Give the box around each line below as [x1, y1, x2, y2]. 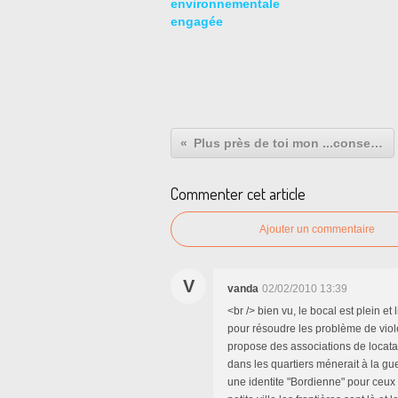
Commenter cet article [171, 183, 306, 203]
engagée [171, 14, 223, 28]
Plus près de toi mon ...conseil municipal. [370, 135, 383, 150]
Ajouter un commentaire [259, 222, 375, 235]
